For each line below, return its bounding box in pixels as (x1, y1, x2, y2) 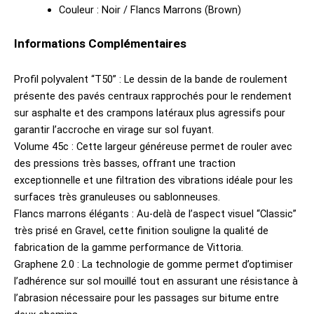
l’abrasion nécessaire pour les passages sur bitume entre (14, 292, 279, 305)
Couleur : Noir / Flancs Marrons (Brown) (58, 3, 241, 16)
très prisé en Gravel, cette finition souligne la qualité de (14, 224, 268, 238)
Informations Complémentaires (14, 36, 186, 50)
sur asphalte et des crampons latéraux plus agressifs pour (14, 107, 285, 120)
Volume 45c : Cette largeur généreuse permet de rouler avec (14, 140, 292, 153)
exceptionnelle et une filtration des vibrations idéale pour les (14, 174, 293, 187)
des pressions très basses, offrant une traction (14, 157, 235, 170)
